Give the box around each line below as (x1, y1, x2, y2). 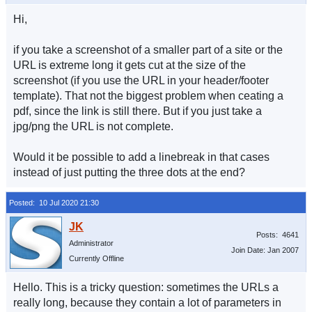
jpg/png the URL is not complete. (13, 120, 173, 132)
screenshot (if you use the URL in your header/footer (13, 75, 269, 86)
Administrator (69, 239, 114, 247)
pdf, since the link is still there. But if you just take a (13, 105, 262, 117)
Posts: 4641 (256, 231, 299, 239)
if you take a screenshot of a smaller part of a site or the (13, 44, 283, 56)
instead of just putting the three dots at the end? (13, 166, 245, 178)
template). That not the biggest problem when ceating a (13, 90, 283, 102)
